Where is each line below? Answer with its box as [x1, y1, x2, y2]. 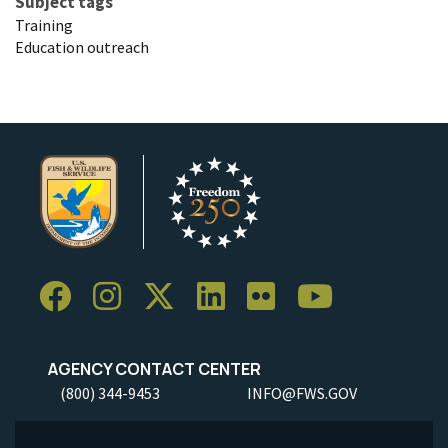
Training [15, 14, 73, 35]
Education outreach [15, 36, 149, 57]
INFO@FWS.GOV [247, 382, 357, 403]
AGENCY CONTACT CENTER [39, 357, 261, 380]
